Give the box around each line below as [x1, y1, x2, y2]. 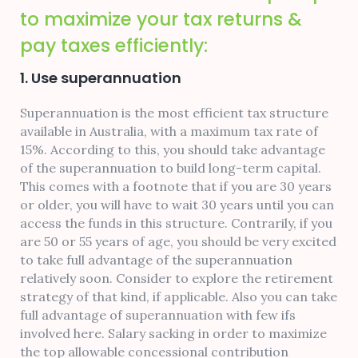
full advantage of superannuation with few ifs [20, 307, 296, 324]
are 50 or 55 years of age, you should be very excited [20, 233, 336, 250]
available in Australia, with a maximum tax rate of [20, 123, 318, 140]
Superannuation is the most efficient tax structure [20, 105, 328, 121]
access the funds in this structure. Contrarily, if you [20, 215, 332, 232]
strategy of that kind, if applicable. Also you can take [20, 288, 337, 305]
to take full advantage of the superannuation [20, 252, 292, 268]
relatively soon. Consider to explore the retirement [20, 270, 333, 287]
